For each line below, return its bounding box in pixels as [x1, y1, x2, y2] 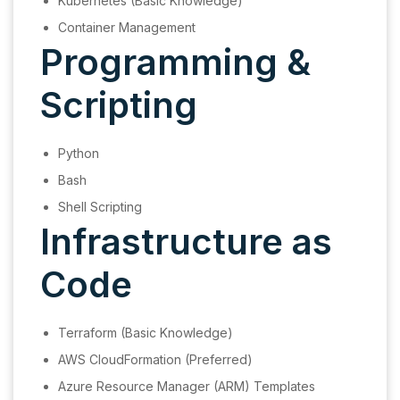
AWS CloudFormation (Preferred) [58, 352, 253, 368]
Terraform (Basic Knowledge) [58, 325, 233, 341]
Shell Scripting [58, 199, 142, 215]
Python [58, 146, 99, 162]
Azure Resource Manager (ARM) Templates [58, 379, 315, 395]
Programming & [40, 40, 311, 85]
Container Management [58, 20, 196, 36]
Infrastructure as [40, 220, 332, 264]
